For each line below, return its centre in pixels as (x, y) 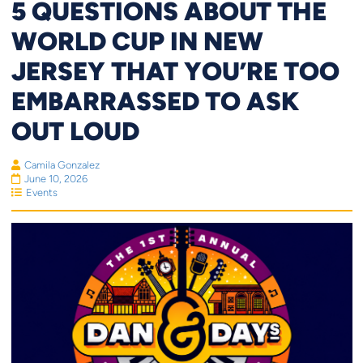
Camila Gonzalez (62, 164)
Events (41, 192)
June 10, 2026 (56, 178)
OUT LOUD (75, 130)
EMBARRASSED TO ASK (155, 100)
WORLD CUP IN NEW (137, 40)
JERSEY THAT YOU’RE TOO (175, 70)
